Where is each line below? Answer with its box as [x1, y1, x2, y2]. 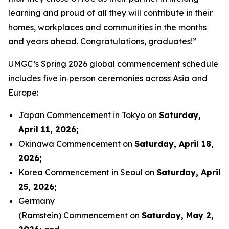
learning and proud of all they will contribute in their [8, 8, 213, 18]
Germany [18, 196, 55, 206]
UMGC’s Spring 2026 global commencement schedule [8, 59, 218, 69]
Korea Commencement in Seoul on [18, 167, 156, 177]
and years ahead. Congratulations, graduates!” [8, 36, 199, 47]
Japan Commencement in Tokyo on [18, 110, 159, 120]
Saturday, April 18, [134, 139, 214, 149]
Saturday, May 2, [142, 210, 214, 220]
